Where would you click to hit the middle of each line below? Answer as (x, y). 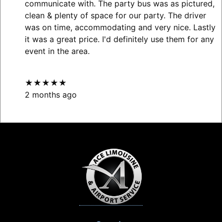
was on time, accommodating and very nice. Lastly (120, 28)
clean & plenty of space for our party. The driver (115, 16)
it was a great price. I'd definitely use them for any (119, 39)
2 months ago (51, 95)
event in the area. (57, 51)
